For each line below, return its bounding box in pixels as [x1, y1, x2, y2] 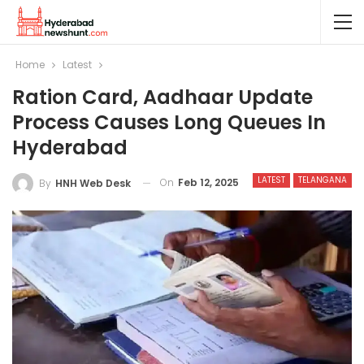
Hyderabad [12, 134, 128, 161]
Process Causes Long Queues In [12, 109, 326, 136]
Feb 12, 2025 [178, 175, 239, 189]
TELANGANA [298, 174, 347, 186]
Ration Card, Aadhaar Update [12, 84, 313, 110]
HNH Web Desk [55, 175, 131, 190]
